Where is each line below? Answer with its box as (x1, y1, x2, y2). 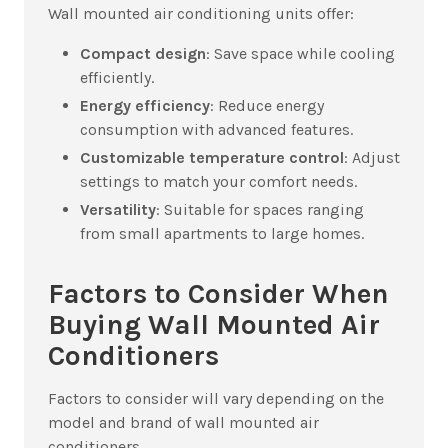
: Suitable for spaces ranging (156, 200, 364, 220)
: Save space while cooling (206, 44, 395, 64)
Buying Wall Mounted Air (48, 308, 380, 342)
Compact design (80, 44, 206, 64)
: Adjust (344, 148, 400, 168)
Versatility (80, 200, 156, 220)
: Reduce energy (210, 96, 324, 116)
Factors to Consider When (48, 277, 389, 311)
